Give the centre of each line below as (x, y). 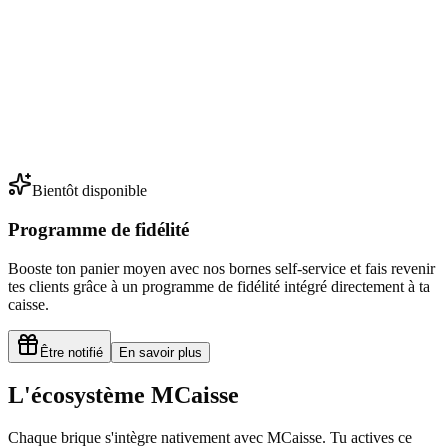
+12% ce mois (60, 158)
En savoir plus (160, 352)
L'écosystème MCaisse (123, 395)
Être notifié (71, 352)
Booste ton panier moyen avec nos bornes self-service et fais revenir (221, 268)
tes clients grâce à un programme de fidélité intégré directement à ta (219, 286)
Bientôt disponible (89, 191)
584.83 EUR (55, 125)
